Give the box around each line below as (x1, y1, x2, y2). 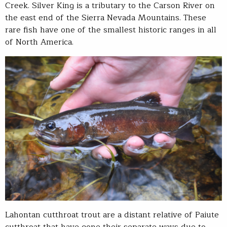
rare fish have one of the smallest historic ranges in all (5, 23, 216, 37)
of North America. (5, 35, 73, 49)
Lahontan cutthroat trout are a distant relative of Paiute (5, 208, 219, 221)
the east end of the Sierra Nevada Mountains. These (5, 11, 206, 25)
